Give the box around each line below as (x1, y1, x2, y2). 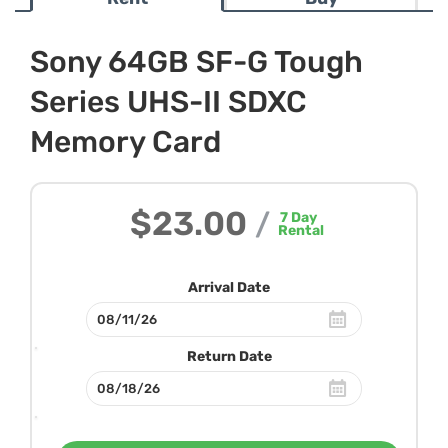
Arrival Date (188, 279, 270, 296)
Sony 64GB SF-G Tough (30, 44, 363, 80)
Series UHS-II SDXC (30, 84, 307, 120)
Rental (277, 222, 324, 239)
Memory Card (30, 124, 221, 160)
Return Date (186, 348, 272, 365)
